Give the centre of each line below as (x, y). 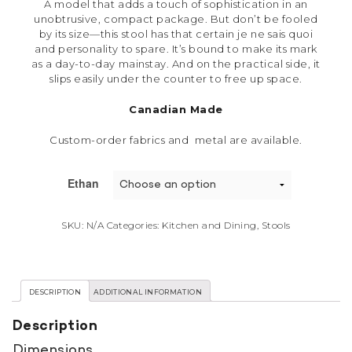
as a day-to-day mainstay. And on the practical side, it (176, 63)
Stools (276, 225)
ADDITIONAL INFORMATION (147, 291)
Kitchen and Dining (209, 225)
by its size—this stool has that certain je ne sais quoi (176, 33)
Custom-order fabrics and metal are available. (176, 139)
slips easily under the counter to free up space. (176, 78)
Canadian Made (176, 109)
